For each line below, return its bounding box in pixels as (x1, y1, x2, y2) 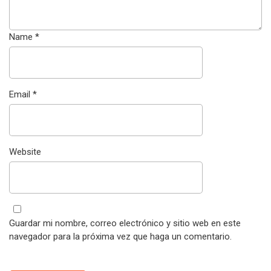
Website (9, 146, 41, 158)
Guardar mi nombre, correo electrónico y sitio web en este (9, 218, 241, 229)
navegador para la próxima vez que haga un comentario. (9, 231, 232, 243)
